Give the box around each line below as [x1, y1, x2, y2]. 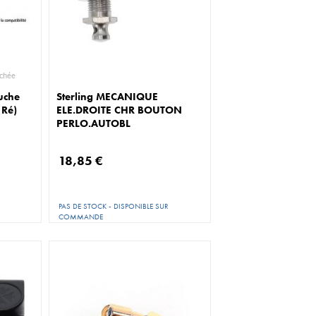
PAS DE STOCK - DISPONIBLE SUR [59, 200, 169, 211]
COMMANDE [59, 211, 104, 221]
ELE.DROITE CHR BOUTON [56, 102, 183, 117]
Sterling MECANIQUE [56, 89, 159, 104]
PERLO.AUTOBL [56, 116, 131, 130]
